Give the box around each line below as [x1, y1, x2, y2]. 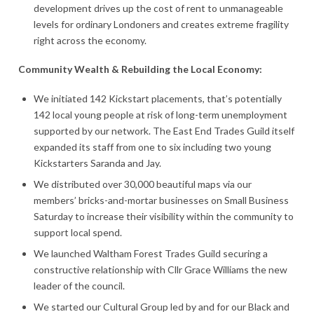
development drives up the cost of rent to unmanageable [34, 2, 283, 14]
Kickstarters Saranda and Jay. [34, 156, 163, 169]
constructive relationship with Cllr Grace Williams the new [34, 263, 287, 275]
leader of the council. [34, 279, 127, 292]
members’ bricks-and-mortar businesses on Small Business [34, 193, 289, 206]
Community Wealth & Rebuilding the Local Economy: [18, 63, 262, 76]
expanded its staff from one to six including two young [34, 140, 271, 153]
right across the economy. [34, 34, 149, 46]
